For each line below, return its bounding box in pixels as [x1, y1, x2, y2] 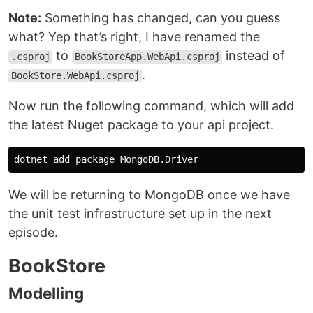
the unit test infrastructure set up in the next [8, 206, 272, 221]
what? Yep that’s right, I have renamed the [8, 29, 260, 45]
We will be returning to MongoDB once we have [8, 187, 290, 203]
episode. [8, 225, 58, 240]
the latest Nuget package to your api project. [8, 117, 274, 133]
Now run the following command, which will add [8, 99, 294, 114]
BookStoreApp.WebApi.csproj [74, 51, 220, 63]
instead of [222, 48, 286, 64]
